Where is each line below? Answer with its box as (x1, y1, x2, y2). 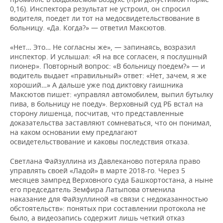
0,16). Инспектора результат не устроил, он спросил (10, 4, 190, 13)
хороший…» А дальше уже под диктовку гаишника (10, 80, 183, 90)
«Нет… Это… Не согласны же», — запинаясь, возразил (10, 42, 196, 52)
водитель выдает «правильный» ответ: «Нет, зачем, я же (10, 71, 207, 80)
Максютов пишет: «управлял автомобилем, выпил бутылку (10, 90, 213, 99)
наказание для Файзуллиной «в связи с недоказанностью (10, 194, 208, 204)
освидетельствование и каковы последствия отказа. (10, 137, 190, 146)
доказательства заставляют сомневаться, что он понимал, (10, 118, 212, 127)
